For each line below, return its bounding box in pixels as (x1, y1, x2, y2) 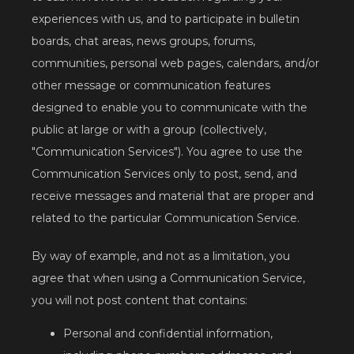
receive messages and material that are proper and (32, 189, 314, 204)
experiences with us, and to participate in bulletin (32, 12, 299, 27)
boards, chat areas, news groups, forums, (32, 34, 255, 49)
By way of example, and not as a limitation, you (32, 249, 290, 264)
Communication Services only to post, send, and (32, 167, 297, 182)
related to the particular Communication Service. (32, 211, 299, 226)
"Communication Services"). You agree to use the (32, 145, 303, 160)
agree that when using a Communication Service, (32, 271, 305, 286)
